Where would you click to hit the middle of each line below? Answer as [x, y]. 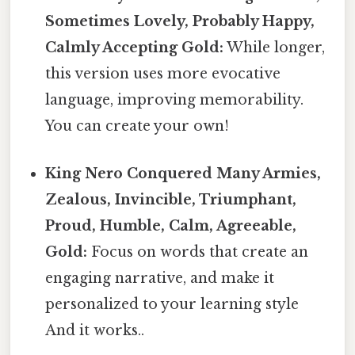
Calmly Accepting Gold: [135, 48]
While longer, [275, 48]
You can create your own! [137, 126]
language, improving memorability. [175, 100]
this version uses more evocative [163, 74]
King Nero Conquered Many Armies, [183, 173]
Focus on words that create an [198, 252]
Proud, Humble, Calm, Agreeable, [171, 225]
